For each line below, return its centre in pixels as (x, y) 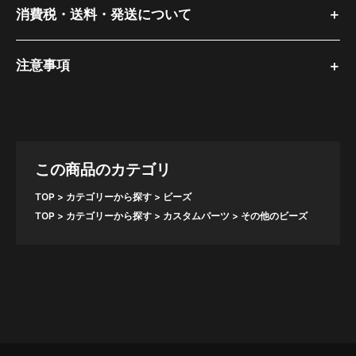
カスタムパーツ (196, 216)
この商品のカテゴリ (103, 170)
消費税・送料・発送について (104, 14)
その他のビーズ (274, 216)
